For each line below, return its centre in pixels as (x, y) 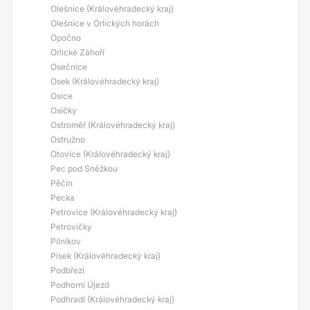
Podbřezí (67, 270)
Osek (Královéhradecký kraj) (105, 81)
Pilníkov (66, 241)
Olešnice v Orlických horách (105, 23)
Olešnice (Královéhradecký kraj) (112, 9)
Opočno (66, 38)
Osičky (64, 110)
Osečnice (69, 67)
